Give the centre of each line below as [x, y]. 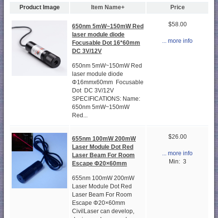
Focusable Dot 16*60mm [106, 43]
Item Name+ [108, 8]
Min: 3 [177, 162]
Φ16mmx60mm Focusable [108, 82]
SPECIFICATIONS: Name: [106, 99]
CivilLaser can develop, [103, 211]
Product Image [39, 8]
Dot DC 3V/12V [96, 91]
